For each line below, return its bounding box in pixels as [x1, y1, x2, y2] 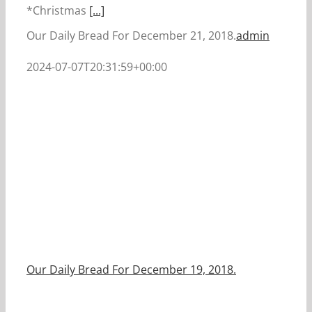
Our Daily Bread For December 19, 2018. [26, 262, 236, 277]
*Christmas [26, 3, 89, 18]
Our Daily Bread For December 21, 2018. [26, 28, 236, 43]
